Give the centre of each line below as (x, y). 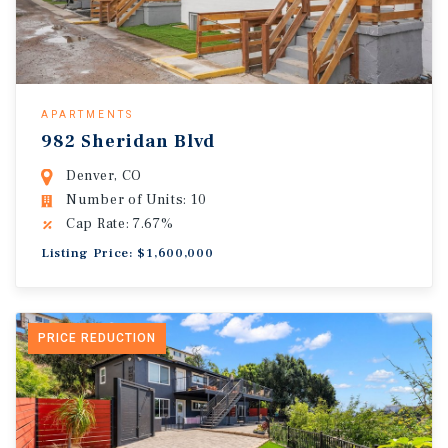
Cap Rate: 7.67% (120, 224)
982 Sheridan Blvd (128, 141)
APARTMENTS (87, 114)
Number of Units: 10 (136, 200)
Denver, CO (104, 176)
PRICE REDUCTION (97, 338)
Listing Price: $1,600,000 (127, 253)
